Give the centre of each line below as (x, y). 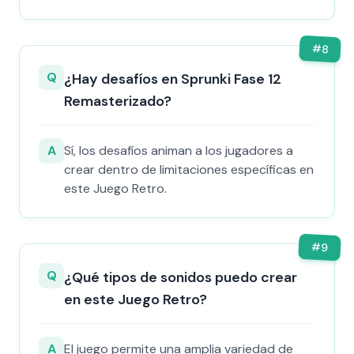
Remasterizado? (118, 101)
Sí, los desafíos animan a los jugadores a (179, 151)
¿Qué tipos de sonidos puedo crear (181, 277)
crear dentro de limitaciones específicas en (189, 169)
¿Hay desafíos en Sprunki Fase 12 (173, 79)
